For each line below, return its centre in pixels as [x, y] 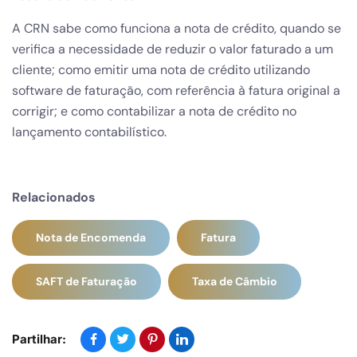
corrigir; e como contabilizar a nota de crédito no [154, 111]
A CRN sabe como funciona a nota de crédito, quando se [177, 28]
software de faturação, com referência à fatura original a [176, 90]
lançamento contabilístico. [89, 132]
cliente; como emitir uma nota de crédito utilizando [161, 70]
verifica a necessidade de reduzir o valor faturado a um [173, 49]
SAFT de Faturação [86, 281]
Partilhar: [39, 339]
